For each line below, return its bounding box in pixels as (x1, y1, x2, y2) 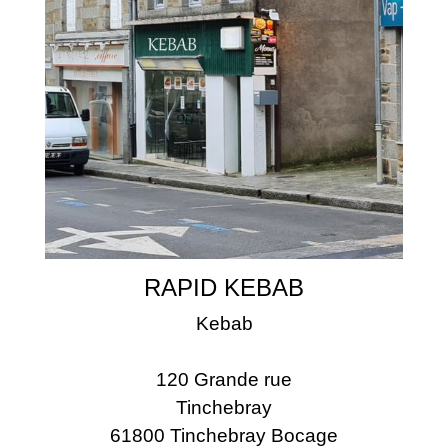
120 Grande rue (156, 368, 292, 390)
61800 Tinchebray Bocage (110, 424, 338, 446)
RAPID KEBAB (144, 273, 304, 301)
